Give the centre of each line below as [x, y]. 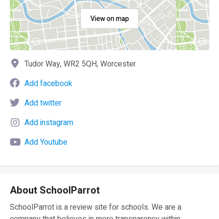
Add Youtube [46, 142]
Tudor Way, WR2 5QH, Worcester [80, 64]
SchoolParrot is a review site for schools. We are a [96, 207]
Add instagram [49, 123]
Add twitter [43, 103]
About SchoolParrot [55, 190]
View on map [109, 19]
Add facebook [48, 84]
